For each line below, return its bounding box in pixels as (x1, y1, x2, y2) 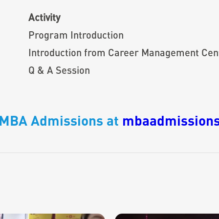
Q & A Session (28, 64, 90, 76)
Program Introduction (28, 29, 124, 41)
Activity (28, 11, 60, 23)
